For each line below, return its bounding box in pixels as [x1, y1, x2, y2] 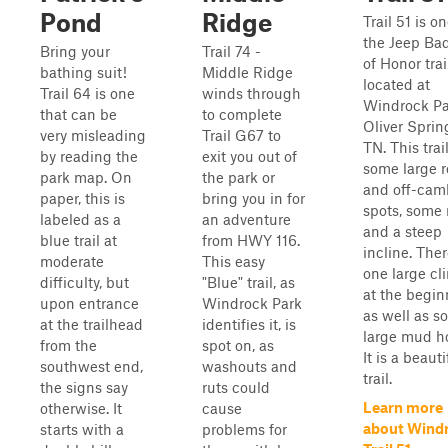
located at [363, 75, 430, 93]
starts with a [40, 420, 124, 438]
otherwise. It [40, 399, 122, 417]
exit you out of [202, 147, 297, 165]
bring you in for [202, 189, 305, 207]
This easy [202, 252, 265, 270]
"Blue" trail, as [202, 273, 295, 291]
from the [40, 336, 97, 354]
